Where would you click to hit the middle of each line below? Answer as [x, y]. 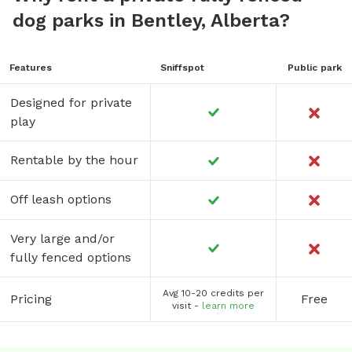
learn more [228, 305]
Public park [314, 67]
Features [31, 67]
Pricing [31, 299]
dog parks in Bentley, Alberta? [151, 20]
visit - [185, 305]
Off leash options [61, 199]
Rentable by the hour [74, 159]
